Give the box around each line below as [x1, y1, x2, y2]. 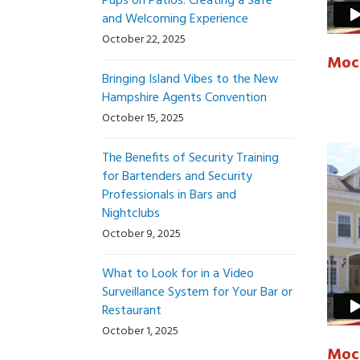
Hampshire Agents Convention [102, 88, 267, 108]
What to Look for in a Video [102, 264, 254, 284]
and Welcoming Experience [102, 9, 248, 30]
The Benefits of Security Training [102, 148, 279, 169]
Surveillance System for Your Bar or [102, 282, 292, 303]
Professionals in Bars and [102, 185, 236, 206]
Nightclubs [102, 203, 160, 224]
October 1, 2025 [102, 322, 178, 341]
